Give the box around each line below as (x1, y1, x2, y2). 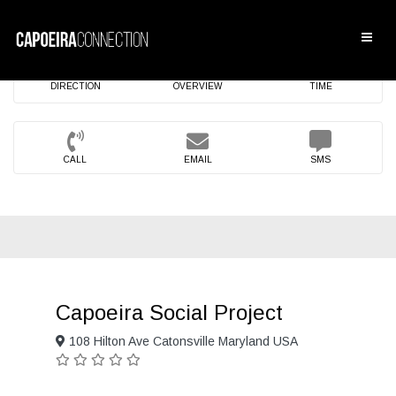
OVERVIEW (173, 81, 223, 91)
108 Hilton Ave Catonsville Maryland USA (65, 334, 298, 348)
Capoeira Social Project (56, 301, 283, 324)
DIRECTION (49, 81, 101, 91)
